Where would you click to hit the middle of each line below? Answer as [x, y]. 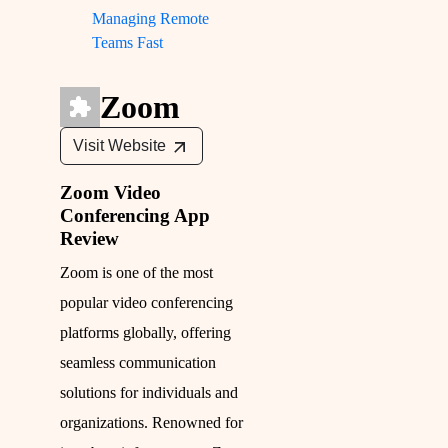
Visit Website [119, 146]
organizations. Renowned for [151, 423]
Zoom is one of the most [136, 273]
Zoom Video [110, 193]
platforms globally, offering [145, 333]
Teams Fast [127, 43]
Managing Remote [150, 19]
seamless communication [138, 363]
